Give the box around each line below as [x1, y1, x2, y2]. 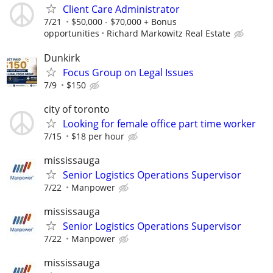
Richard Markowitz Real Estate [107, 27, 230, 40]
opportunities [44, 27, 99, 40]
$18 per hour [71, 130, 124, 142]
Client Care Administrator [63, 2, 180, 16]
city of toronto [44, 102, 110, 116]
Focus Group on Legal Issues [63, 65, 194, 79]
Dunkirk [44, 51, 80, 65]
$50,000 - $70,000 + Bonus [71, 16, 177, 28]
